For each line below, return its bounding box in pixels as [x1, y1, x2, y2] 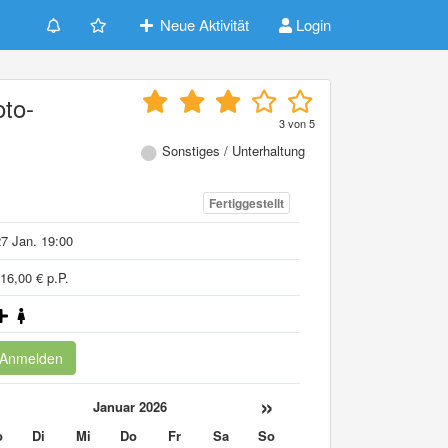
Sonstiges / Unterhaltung [162, 141, 305, 160]
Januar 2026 [92, 396, 167, 416]
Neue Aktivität [156, 14, 249, 35]
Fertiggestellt [208, 194, 284, 213]
